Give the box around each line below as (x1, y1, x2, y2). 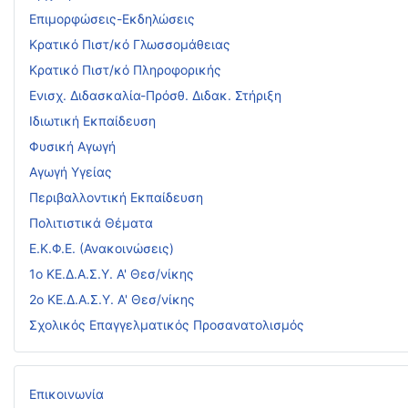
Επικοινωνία (29, 385, 104, 402)
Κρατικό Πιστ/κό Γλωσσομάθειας (29, 36, 230, 52)
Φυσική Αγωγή (29, 138, 116, 154)
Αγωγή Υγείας (29, 163, 112, 179)
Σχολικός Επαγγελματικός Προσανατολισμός (29, 316, 304, 332)
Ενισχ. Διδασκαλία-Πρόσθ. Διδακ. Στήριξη (29, 87, 281, 103)
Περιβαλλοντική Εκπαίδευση (29, 189, 203, 205)
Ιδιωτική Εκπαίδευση (29, 112, 156, 128)
